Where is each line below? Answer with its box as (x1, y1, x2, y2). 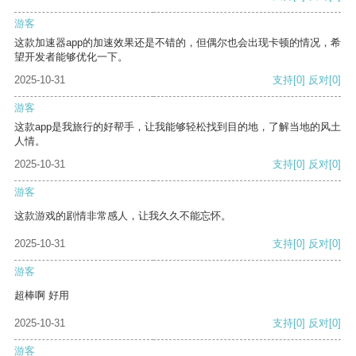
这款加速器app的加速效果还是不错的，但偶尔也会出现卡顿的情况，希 (14, 37, 341, 49)
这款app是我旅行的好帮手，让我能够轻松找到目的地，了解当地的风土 (14, 121, 341, 133)
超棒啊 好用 (14, 289, 69, 302)
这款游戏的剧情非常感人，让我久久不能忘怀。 (14, 210, 231, 222)
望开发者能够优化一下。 (14, 51, 128, 64)
